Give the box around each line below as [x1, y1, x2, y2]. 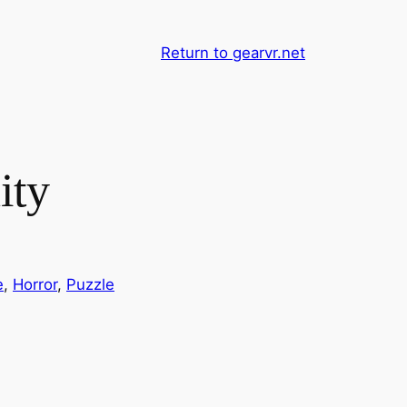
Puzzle [66, 275, 114, 294]
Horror [13, 275, 57, 294]
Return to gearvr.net [161, 43, 305, 62]
